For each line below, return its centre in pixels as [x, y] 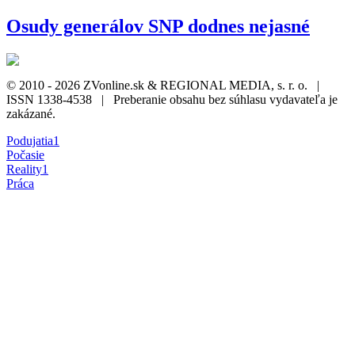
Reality [24, 169]
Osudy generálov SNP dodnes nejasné [158, 26]
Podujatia [30, 140]
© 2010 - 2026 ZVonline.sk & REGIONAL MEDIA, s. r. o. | [166, 85]
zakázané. [31, 113]
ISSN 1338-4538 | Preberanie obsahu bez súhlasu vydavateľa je [172, 99]
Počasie [25, 155]
